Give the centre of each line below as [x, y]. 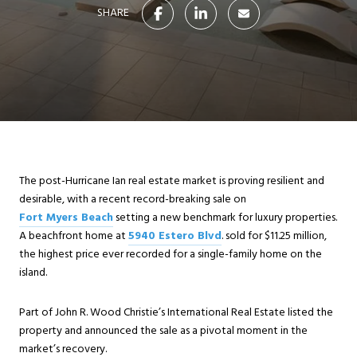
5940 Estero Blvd [175, 236]
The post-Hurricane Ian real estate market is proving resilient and [172, 181]
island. [33, 273]
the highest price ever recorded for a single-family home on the [171, 255]
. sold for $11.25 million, [274, 236]
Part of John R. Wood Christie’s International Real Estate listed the [176, 312]
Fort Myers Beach [66, 218]
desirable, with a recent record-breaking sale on [133, 200]
